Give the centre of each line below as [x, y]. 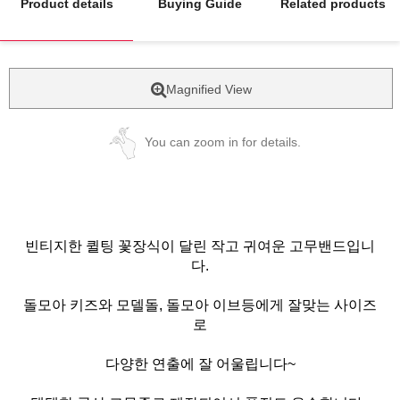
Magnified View [208, 89]
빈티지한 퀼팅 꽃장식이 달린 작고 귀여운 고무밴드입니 [200, 246]
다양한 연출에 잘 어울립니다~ [200, 363]
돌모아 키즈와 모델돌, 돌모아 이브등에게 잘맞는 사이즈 [200, 304]
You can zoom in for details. [222, 142]
